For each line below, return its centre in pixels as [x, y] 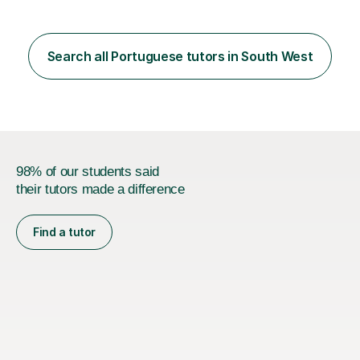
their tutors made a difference [100, 189]
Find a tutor [64, 231]
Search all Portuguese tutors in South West [180, 56]
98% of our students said [88, 171]
